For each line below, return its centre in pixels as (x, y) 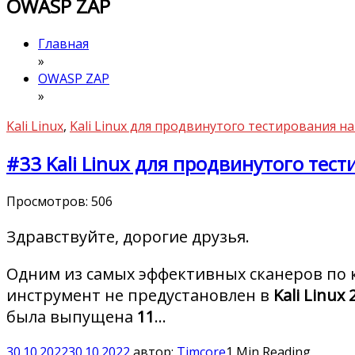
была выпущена (72, 317)
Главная (63, 44)
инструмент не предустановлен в (138, 296)
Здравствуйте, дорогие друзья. (128, 237)
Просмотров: (47, 202)
